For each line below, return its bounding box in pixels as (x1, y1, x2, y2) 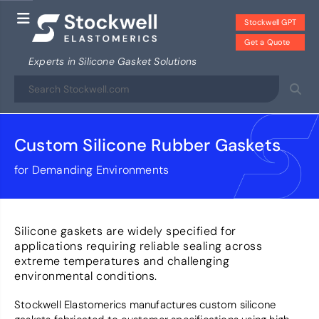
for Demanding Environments (14, 162, 169, 177)
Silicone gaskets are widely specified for (14, 224, 236, 239)
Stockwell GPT (244, 17, 296, 27)
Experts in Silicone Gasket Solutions (28, 55, 197, 68)
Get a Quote (244, 37, 291, 47)
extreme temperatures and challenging (14, 253, 229, 268)
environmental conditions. (14, 268, 157, 283)
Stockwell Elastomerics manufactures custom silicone (14, 298, 276, 312)
